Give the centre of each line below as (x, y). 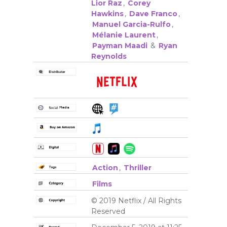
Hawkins (107, 13)
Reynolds (109, 56)
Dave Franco (153, 13)
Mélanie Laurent (124, 35)
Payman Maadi (120, 45)
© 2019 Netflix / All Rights (136, 201)
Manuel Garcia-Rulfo (131, 24)
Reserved (108, 212)
